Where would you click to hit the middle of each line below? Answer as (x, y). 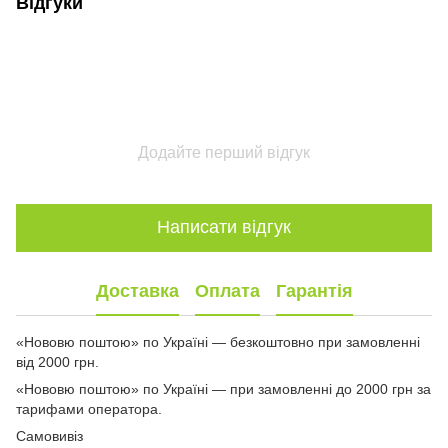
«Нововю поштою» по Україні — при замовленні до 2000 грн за (223, 388)
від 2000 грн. (57, 361)
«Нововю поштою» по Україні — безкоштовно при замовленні (218, 341)
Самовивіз (49, 435)
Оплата (227, 291)
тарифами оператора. (89, 408)
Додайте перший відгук (224, 152)
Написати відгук (224, 227)
